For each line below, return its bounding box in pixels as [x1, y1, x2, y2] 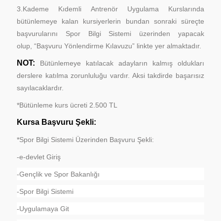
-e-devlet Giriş [17, 152, 61, 161]
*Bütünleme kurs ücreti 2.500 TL [17, 101, 118, 109]
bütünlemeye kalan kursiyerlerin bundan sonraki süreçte [17, 17, 204, 25]
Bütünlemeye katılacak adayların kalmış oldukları [40, 59, 204, 67]
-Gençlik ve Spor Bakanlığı [17, 170, 100, 178]
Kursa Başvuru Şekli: [17, 117, 97, 126]
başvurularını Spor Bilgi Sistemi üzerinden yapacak [17, 29, 204, 37]
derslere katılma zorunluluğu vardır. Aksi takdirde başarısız [17, 71, 204, 79]
